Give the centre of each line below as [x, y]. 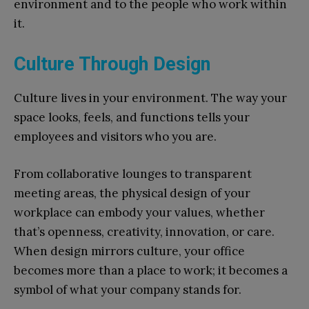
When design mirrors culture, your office [129, 251]
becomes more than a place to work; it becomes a [151, 271]
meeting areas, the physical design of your [132, 193]
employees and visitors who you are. [115, 137]
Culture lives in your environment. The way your [150, 98]
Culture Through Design [112, 64]
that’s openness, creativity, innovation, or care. [144, 232]
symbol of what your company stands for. [128, 290]
